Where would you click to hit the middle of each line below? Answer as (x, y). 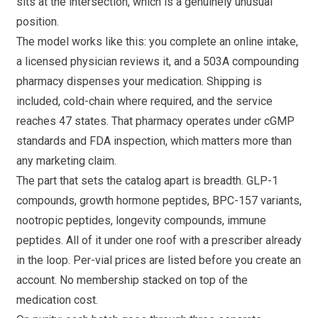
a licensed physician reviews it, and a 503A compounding (158, 61)
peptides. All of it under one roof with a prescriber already (159, 240)
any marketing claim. (66, 160)
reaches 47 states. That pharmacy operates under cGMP (155, 121)
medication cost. (57, 300)
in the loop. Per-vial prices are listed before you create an (159, 260)
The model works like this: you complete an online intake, (157, 41)
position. (38, 21)
